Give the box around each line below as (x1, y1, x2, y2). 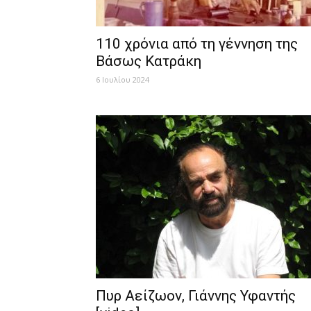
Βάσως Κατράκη (96, 53, 201, 69)
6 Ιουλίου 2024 (96, 74, 149, 85)
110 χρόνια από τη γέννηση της (96, 35, 298, 52)
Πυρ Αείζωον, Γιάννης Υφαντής (96, 287, 296, 304)
